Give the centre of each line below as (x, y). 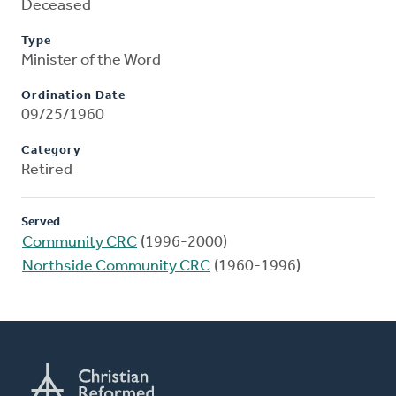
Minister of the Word (91, 61)
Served (41, 223)
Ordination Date (73, 96)
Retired (47, 171)
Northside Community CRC (116, 267)
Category (51, 151)
